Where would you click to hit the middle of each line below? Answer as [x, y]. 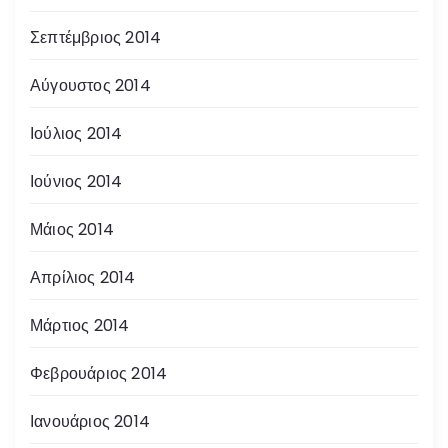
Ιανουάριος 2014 [90, 421]
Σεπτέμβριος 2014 [96, 37]
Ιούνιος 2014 [76, 181]
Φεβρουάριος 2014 [99, 373]
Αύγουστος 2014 [90, 85]
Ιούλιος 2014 [76, 133]
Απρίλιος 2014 [83, 277]
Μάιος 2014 [72, 229]
